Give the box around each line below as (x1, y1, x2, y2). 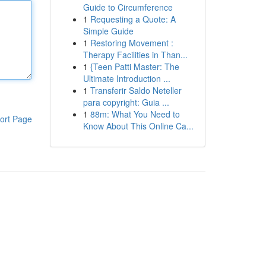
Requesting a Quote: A (90, 13, 176, 25)
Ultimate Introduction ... (83, 72, 170, 84)
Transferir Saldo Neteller (90, 84, 182, 96)
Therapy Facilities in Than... (83, 49, 188, 61)
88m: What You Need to (90, 108, 180, 120)
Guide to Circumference (83, 1, 173, 13)
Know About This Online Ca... (83, 120, 194, 132)
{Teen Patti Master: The (90, 61, 179, 72)
